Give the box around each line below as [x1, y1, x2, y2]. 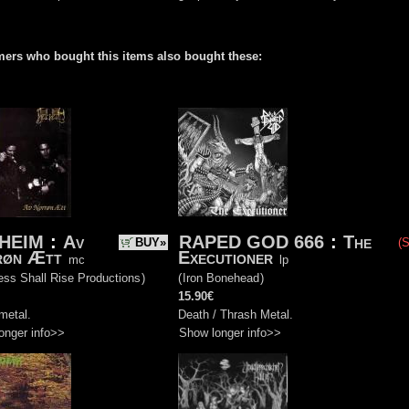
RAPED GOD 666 [179, 231, 324, 252]
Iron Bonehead [183, 270, 259, 285]
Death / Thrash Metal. [178, 307, 293, 321]
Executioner [178, 246, 278, 267]
